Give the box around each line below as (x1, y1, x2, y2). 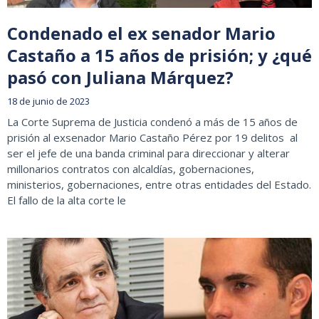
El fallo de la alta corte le (7, 193, 126, 208)
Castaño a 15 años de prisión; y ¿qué (7, 43, 312, 68)
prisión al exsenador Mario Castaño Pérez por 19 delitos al (7, 130, 298, 145)
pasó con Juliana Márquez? (7, 66, 234, 90)
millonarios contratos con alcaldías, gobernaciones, (7, 162, 254, 177)
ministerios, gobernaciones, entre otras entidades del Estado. (7, 177, 311, 192)
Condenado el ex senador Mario (7, 21, 276, 46)
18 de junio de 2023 (7, 95, 90, 108)
